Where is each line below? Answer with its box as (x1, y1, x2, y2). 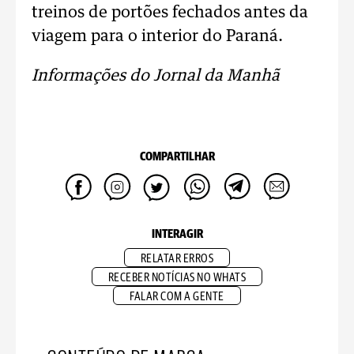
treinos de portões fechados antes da (32, 5, 308, 21)
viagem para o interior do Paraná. (32, 28, 283, 44)
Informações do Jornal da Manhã (32, 68, 280, 84)
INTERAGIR (151, 228, 203, 240)
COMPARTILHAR (139, 151, 215, 163)
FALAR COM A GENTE (130, 291, 224, 303)
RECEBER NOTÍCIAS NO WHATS (107, 272, 247, 284)
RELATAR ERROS (140, 253, 214, 265)
